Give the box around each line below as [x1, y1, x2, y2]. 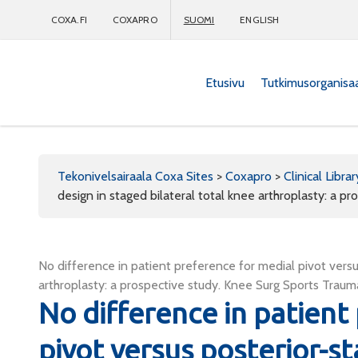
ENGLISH [240, 14, 280, 26]
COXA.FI [51, 14, 87, 26]
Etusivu [205, 74, 245, 90]
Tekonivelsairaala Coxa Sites [58, 169, 213, 184]
